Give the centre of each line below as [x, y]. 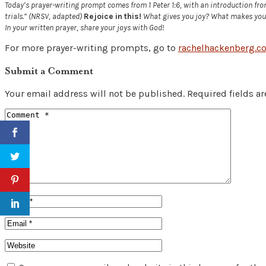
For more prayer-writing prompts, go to [91, 47]
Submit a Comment [49, 71]
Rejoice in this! [113, 16]
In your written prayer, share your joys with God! [84, 27]
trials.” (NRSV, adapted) [44, 16]
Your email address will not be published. [95, 94]
